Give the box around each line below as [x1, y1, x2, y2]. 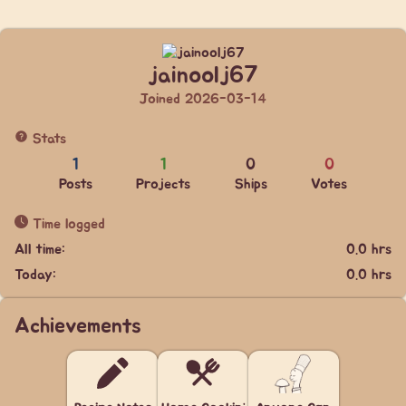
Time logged [28, 217, 105, 231]
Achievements [14, 315, 141, 337]
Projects [136, 177, 191, 191]
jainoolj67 [148, 64, 258, 87]
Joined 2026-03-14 [140, 92, 266, 106]
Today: [14, 267, 56, 282]
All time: [14, 242, 65, 256]
